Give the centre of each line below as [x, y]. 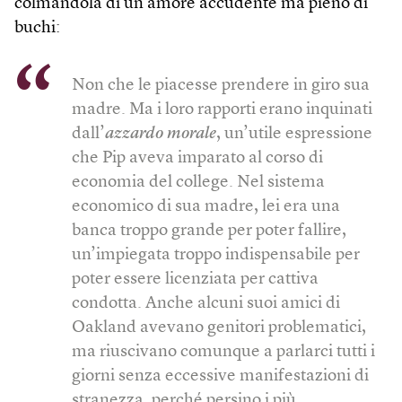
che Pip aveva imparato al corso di [197, 159]
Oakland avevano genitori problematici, [219, 328]
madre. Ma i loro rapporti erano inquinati [222, 110]
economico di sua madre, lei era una [206, 207]
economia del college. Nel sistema [198, 183]
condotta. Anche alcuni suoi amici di [206, 304]
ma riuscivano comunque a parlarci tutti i [223, 353]
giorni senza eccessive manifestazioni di [220, 377]
